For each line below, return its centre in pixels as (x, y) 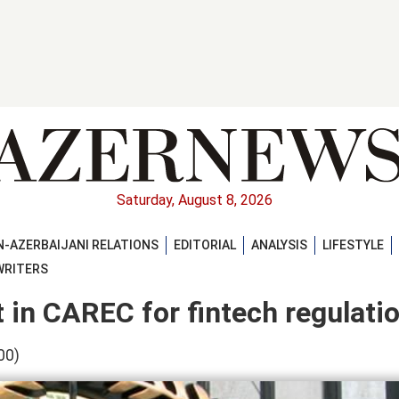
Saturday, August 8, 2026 (194, 200)
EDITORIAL (205, 244)
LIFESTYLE (353, 244)
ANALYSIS (279, 244)
